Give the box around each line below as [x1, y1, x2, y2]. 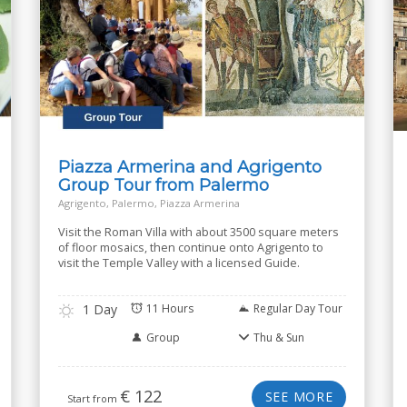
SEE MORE [264, 388, 333, 405]
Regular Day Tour [253, 301, 343, 316]
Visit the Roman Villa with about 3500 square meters [57, 224, 339, 240]
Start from [66, 392, 120, 405]
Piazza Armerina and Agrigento [57, 156, 322, 177]
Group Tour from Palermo [57, 174, 269, 195]
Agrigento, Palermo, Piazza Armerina [57, 196, 240, 210]
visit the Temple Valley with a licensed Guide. [57, 255, 300, 271]
